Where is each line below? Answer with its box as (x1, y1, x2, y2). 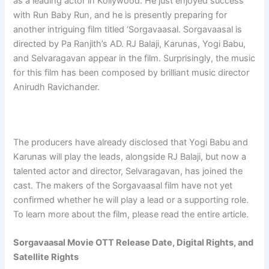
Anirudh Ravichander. (13, 81, 100, 92)
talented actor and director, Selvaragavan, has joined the (13, 165, 243, 177)
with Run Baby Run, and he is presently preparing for (13, 9, 228, 20)
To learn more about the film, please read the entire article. (13, 208, 249, 220)
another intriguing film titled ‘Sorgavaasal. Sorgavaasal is (13, 23, 243, 35)
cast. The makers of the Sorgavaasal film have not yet (13, 180, 233, 191)
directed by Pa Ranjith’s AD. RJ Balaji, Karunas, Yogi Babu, (13, 38, 246, 49)
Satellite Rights (13, 252, 79, 263)
